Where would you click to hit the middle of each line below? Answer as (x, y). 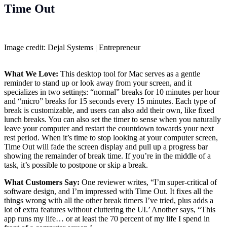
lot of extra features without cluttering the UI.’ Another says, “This (110, 210)
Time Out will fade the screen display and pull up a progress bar (106, 147)
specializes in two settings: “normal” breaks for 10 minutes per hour (112, 92)
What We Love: (32, 74)
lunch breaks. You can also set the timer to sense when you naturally (112, 120)
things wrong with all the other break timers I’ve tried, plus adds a (109, 201)
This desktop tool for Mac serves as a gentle (130, 74)
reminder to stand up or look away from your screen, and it (98, 83)
